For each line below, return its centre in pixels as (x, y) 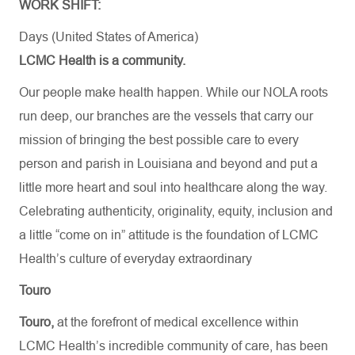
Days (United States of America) (109, 37)
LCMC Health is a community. (102, 61)
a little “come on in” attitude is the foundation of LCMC (169, 235)
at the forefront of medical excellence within (178, 322)
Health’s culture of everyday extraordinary (136, 259)
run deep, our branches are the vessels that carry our (166, 116)
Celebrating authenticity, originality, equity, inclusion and (176, 211)
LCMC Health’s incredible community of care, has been (174, 346)
